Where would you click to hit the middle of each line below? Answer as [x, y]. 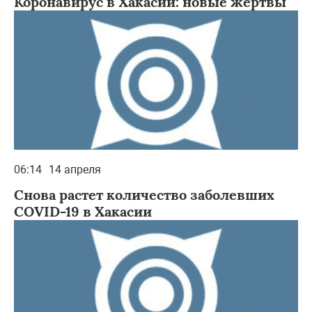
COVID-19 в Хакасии [83, 211]
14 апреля [75, 169]
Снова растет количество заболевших [144, 194]
